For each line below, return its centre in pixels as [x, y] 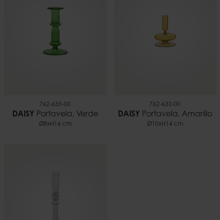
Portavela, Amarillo [176, 114]
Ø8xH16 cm [55, 124]
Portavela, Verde [66, 114]
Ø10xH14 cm [165, 124]
